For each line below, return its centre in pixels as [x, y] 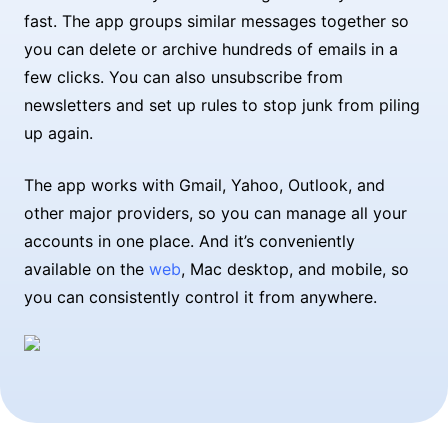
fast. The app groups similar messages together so [216, 21]
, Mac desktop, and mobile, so [295, 269]
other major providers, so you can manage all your [215, 213]
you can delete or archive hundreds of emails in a [211, 49]
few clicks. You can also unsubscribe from [183, 77]
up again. [58, 133]
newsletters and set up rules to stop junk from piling [222, 105]
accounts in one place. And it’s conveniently [189, 241]
